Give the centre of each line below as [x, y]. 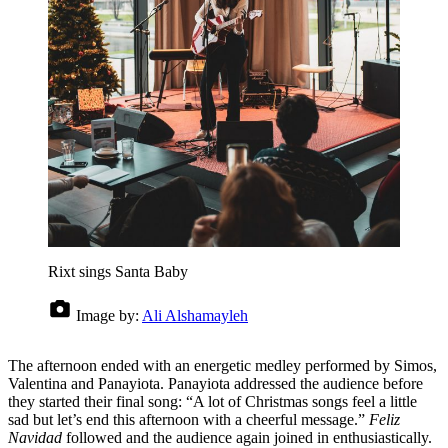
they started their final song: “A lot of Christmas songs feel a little [212, 402]
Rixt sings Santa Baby [118, 272]
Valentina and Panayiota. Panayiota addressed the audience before [215, 384]
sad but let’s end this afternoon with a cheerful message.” [188, 420]
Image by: [107, 316]
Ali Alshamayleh [195, 316]
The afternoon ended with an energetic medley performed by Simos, [222, 366]
